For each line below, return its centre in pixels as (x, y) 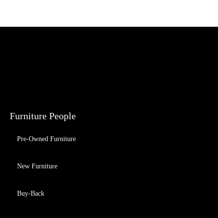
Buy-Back (31, 193)
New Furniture (37, 166)
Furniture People (43, 116)
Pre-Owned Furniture (46, 139)
